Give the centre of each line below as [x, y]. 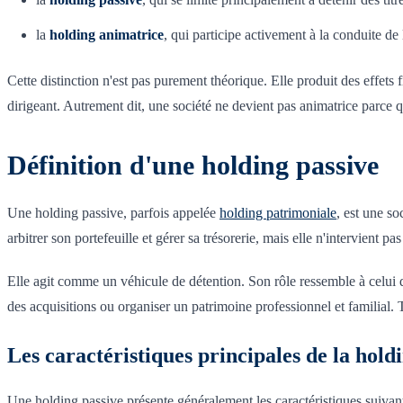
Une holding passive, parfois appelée [113, 212]
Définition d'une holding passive [193, 165]
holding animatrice [107, 34]
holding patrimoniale [278, 212]
